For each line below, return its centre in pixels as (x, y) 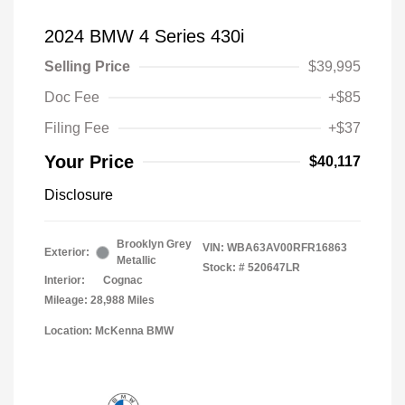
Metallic (137, 261)
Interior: (65, 281)
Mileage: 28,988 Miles (99, 301)
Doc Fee (72, 98)
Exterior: (67, 253)
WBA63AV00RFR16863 (287, 248)
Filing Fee (77, 128)
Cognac (123, 281)
